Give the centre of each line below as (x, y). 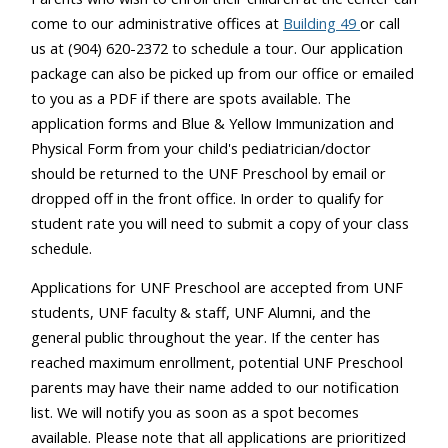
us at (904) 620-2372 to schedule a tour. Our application (217, 47)
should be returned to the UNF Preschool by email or (208, 172)
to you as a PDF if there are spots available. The (191, 97)
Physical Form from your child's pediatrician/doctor (201, 147)
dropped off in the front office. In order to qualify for (207, 197)
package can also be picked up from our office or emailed (222, 72)
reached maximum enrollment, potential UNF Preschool (217, 362)
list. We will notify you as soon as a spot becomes (195, 412)
